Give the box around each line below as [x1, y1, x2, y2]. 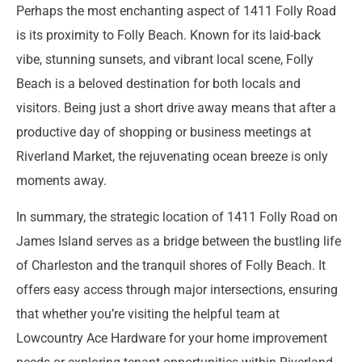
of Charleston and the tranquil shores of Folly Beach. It [16, 257, 326, 273]
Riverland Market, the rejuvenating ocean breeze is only [16, 149, 328, 165]
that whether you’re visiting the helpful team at [16, 305, 280, 322]
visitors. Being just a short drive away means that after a [16, 100, 336, 116]
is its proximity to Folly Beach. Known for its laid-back [16, 27, 321, 44]
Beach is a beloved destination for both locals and [16, 76, 301, 92]
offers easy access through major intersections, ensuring [16, 281, 338, 297]
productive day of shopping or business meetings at [16, 124, 311, 141]
